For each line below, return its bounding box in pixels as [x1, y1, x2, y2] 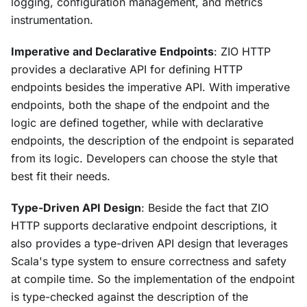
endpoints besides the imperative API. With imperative [11, 80, 290, 94]
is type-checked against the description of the [11, 290, 248, 304]
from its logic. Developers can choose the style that [11, 151, 278, 165]
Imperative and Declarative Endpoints [11, 45, 214, 58]
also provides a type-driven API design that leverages [11, 236, 288, 250]
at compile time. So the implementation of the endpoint [11, 272, 295, 286]
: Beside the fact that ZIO [141, 201, 269, 214]
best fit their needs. [11, 169, 110, 183]
